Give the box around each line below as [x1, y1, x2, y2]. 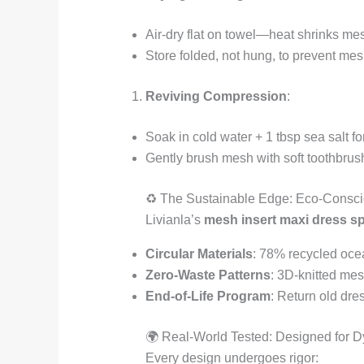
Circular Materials [145, 247, 253, 262]
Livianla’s [145, 213, 204, 227]
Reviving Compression [145, 89, 287, 104]
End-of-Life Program [145, 289, 271, 304]
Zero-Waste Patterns [145, 268, 271, 283]
